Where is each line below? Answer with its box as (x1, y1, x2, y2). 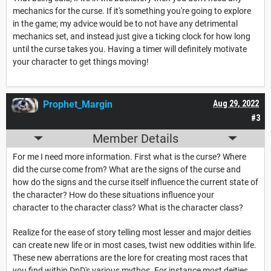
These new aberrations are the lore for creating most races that (13, 252, 248, 263)
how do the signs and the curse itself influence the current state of (13, 177, 258, 187)
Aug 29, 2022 (213, 98, 259, 108)
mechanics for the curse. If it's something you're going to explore (13, 5, 251, 16)
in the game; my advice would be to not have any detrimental (13, 18, 238, 28)
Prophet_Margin (43, 98, 113, 110)
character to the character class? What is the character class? (13, 202, 245, 212)
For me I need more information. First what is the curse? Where (13, 151, 246, 162)
